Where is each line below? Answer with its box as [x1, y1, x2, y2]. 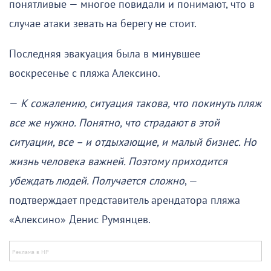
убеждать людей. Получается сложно [9, 174, 184, 188]
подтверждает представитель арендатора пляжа [9, 194, 240, 207]
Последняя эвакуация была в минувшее [9, 47, 200, 60]
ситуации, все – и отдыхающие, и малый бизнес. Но [9, 135, 256, 149]
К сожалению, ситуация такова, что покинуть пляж [21, 97, 261, 110]
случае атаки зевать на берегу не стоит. [9, 17, 197, 30]
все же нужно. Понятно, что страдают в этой [9, 116, 220, 129]
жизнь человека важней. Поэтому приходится [9, 155, 227, 168]
